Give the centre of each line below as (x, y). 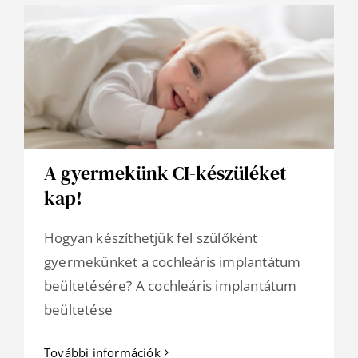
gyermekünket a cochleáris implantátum (173, 262)
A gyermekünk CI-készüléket (165, 173)
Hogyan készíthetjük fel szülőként (151, 238)
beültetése (78, 310)
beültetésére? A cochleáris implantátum (171, 286)
